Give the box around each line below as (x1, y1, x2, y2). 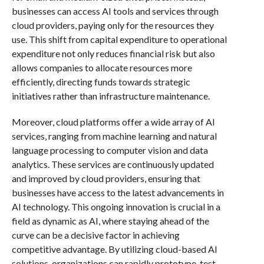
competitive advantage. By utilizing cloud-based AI (11, 243, 217, 255)
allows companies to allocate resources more (11, 61, 192, 73)
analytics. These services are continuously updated (11, 158, 214, 170)
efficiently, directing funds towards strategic (11, 75, 190, 87)
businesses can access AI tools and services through (11, 5, 219, 16)
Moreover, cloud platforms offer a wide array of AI (11, 115, 215, 127)
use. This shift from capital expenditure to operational (11, 33, 227, 45)
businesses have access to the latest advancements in (11, 186, 224, 198)
